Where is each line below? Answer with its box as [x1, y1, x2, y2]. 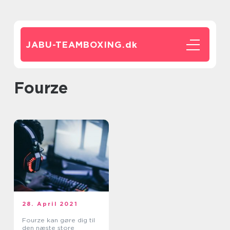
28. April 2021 [22, 200, 78, 207]
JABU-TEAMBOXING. [26, 40, 125, 50]
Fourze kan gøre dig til [22, 216, 95, 224]
